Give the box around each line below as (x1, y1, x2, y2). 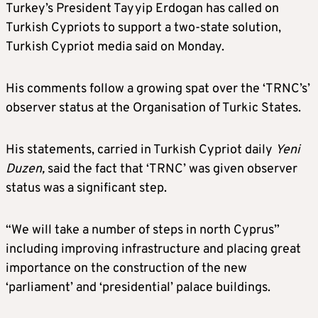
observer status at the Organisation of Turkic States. (6, 100, 301, 117)
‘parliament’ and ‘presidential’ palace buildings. (6, 280, 270, 297)
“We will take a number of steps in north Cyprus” (6, 222, 280, 239)
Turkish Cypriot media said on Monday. (6, 39, 224, 56)
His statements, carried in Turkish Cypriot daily (6, 142, 275, 159)
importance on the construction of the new (6, 261, 247, 278)
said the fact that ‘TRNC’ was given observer (45, 161, 297, 178)
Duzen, (6, 161, 45, 178)
